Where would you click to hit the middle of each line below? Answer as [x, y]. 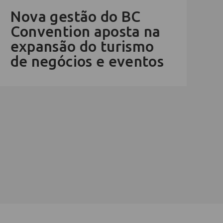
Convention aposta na [85, 32]
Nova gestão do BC [75, 17]
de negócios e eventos [87, 61]
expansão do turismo [82, 47]
